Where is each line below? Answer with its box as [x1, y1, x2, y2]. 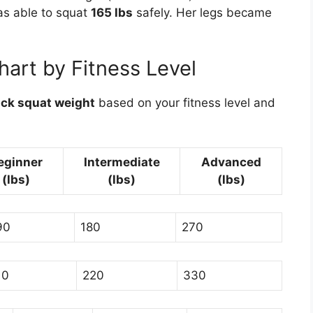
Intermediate [83, 154, 160, 169]
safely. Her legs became [133, 5, 272, 20]
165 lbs [91, 5, 133, 20]
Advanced [201, 154, 261, 169]
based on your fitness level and [95, 96, 275, 110]
